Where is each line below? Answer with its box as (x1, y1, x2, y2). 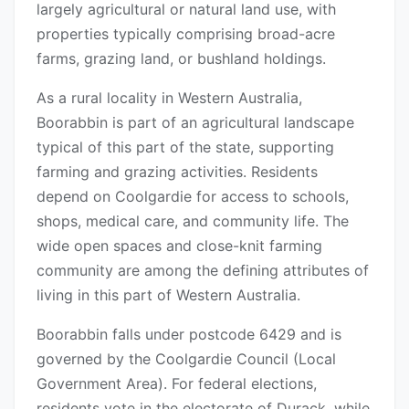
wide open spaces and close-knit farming (37, 236, 322, 256)
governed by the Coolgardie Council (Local (37, 350, 336, 369)
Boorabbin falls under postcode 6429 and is (37, 325, 341, 344)
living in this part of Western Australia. (37, 286, 300, 305)
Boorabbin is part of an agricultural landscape (37, 113, 354, 132)
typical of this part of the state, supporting (37, 138, 334, 157)
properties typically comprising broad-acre (37, 25, 335, 44)
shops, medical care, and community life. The (37, 212, 349, 231)
